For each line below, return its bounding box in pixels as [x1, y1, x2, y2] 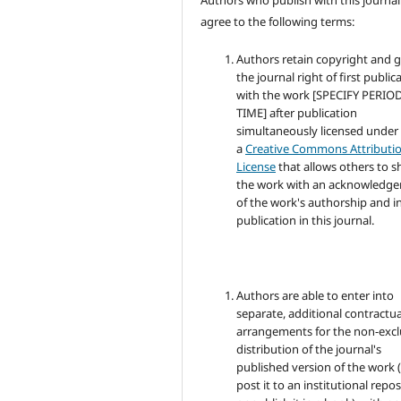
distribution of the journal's [236, 341, 382, 358]
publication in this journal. [236, 212, 375, 229]
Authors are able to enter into [236, 287, 395, 304]
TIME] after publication [236, 105, 358, 122]
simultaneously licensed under [236, 123, 399, 140]
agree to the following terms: [200, 13, 355, 30]
